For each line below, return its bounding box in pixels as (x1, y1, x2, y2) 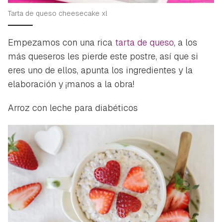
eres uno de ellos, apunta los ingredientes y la (8, 64, 193, 76)
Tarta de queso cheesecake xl (8, 8, 108, 18)
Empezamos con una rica (8, 36, 115, 48)
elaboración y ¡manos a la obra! (8, 78, 134, 90)
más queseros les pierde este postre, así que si (8, 50, 198, 62)
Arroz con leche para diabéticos (8, 102, 138, 113)
